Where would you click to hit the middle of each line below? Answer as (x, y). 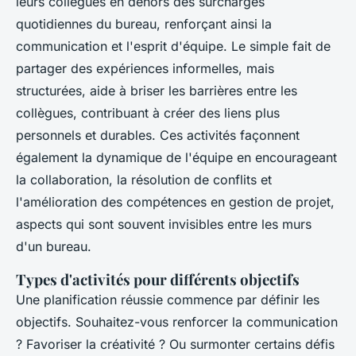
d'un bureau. (54, 246)
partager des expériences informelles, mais (145, 68)
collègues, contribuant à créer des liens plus (148, 112)
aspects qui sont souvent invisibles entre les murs (164, 224)
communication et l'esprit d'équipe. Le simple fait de (173, 46)
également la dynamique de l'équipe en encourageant (176, 157)
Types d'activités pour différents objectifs (158, 279)
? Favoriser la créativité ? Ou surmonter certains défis (175, 344)
